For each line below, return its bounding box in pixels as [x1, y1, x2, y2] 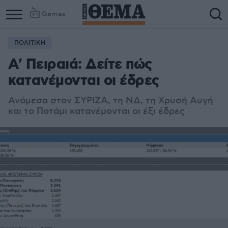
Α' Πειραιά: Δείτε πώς [8, 55, 152, 74]
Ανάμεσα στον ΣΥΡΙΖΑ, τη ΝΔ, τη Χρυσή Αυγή [8, 95, 213, 106]
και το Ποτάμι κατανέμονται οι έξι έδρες [8, 106, 185, 117]
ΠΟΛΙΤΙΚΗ [14, 39, 45, 47]
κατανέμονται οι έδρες [8, 72, 159, 91]
